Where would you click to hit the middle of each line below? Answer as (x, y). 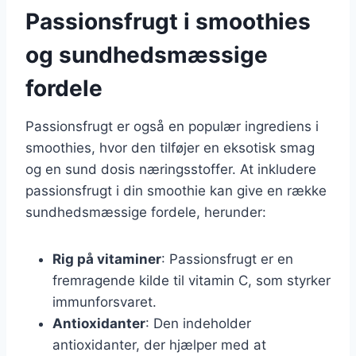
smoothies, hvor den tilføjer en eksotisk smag (170, 147)
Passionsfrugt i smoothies (168, 21)
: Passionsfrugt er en (227, 259)
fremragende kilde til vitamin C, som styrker (192, 280)
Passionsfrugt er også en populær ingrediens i (172, 126)
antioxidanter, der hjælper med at (159, 344)
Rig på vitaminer (107, 259)
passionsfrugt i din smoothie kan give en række (176, 190)
